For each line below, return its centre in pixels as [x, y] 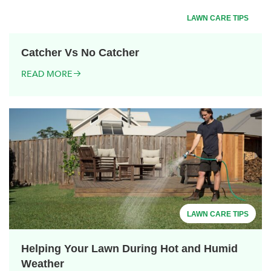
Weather [43, 263]
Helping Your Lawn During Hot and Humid [129, 248]
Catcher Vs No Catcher [80, 52]
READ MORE [47, 74]
